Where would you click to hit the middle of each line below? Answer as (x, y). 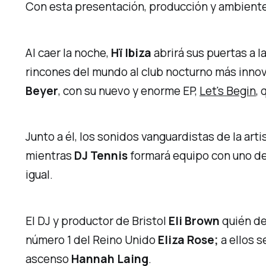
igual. (39, 175)
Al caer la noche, (69, 53)
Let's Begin (228, 91)
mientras (50, 156)
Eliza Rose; (190, 240)
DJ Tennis (101, 156)
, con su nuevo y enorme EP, (129, 91)
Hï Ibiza (132, 53)
